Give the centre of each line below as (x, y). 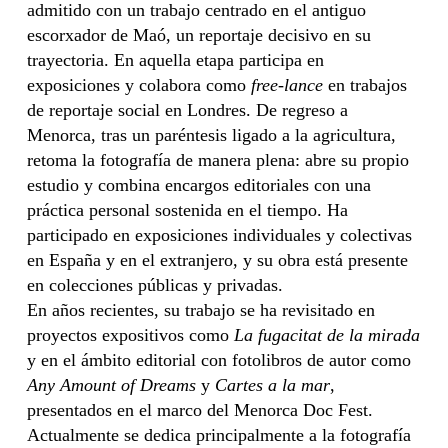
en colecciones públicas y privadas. (155, 285)
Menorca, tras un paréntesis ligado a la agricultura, (212, 135)
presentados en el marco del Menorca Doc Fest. (200, 410)
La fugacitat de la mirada (327, 335)
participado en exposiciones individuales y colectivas (220, 235)
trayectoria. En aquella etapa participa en (176, 60)
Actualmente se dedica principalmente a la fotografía (219, 435)
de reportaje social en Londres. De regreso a (188, 110)
